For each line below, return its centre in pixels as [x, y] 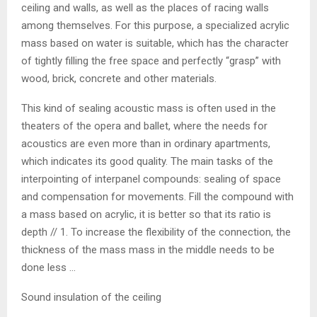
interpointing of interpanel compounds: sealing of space [151, 179]
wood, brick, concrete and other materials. [119, 78]
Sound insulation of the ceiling [91, 297]
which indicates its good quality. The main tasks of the [147, 161]
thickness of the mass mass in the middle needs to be [148, 249]
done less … [48, 267]
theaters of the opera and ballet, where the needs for [144, 126]
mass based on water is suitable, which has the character [155, 43]
